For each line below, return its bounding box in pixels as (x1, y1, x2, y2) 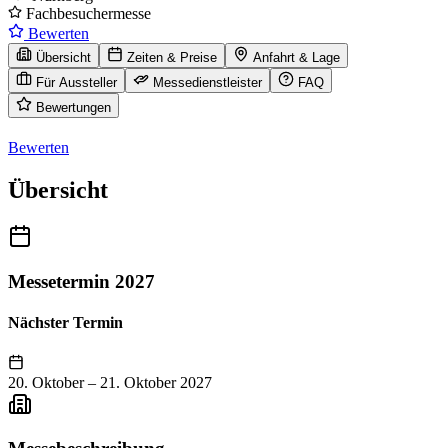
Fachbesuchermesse (22, 5, 151, 23)
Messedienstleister (153, 75, 262, 91)
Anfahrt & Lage (253, 50, 340, 66)
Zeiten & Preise (127, 50, 217, 66)
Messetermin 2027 (8, 270, 155, 292)
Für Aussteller (36, 75, 117, 91)
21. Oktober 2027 (100, 373, 212, 391)
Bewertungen (36, 100, 111, 116)
